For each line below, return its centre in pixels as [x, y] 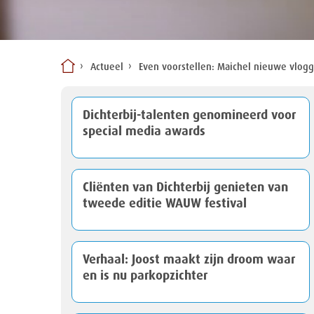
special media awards [144, 131]
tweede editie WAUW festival [165, 204]
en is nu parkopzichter [145, 276]
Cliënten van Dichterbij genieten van [185, 187]
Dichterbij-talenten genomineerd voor [189, 115]
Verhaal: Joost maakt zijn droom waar [189, 260]
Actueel [107, 68]
